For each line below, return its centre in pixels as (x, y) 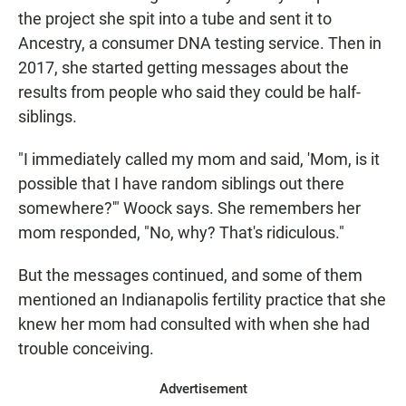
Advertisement (203, 389)
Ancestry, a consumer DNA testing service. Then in (200, 43)
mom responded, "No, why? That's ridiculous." (181, 233)
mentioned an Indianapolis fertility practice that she (202, 300)
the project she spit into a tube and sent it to (175, 19)
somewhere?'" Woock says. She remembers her (189, 208)
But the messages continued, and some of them (190, 275)
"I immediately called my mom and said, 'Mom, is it (199, 159)
